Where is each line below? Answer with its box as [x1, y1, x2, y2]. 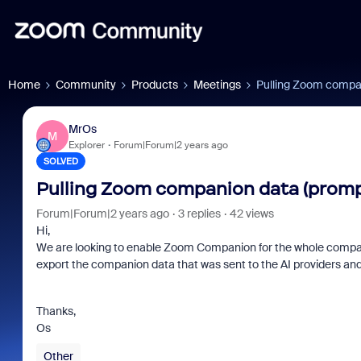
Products [131, 77, 178, 92]
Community [56, 77, 116, 92]
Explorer [68, 138, 105, 151]
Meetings [193, 77, 241, 92]
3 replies [177, 206, 221, 221]
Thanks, [35, 304, 78, 318]
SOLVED [43, 156, 78, 167]
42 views [229, 206, 274, 221]
